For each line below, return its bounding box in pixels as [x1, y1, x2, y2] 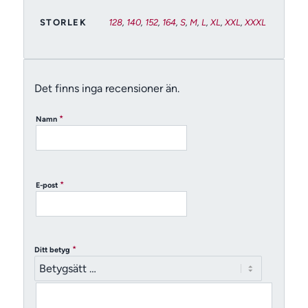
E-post [35, 181, 60, 190]
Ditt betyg [34, 245, 72, 255]
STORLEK [39, 17, 87, 28]
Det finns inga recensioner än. [34, 81, 179, 95]
